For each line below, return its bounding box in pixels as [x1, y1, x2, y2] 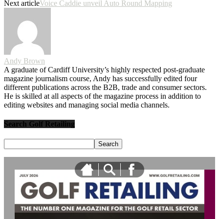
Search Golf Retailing [4, 120, 75, 129]
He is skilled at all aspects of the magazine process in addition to [4, 91, 201, 100]
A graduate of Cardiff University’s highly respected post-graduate [4, 65, 205, 74]
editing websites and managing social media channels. [4, 100, 170, 109]
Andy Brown [4, 56, 45, 65]
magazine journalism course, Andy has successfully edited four [4, 74, 197, 83]
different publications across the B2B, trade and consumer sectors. [4, 83, 207, 91]
